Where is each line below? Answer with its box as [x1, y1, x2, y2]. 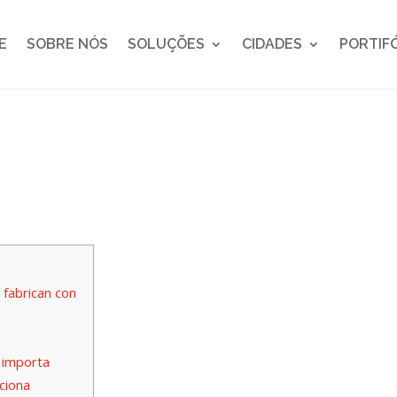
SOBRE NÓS [27, 35, 108, 52]
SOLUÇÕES [128, 35, 205, 52]
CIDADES [242, 35, 302, 52]
